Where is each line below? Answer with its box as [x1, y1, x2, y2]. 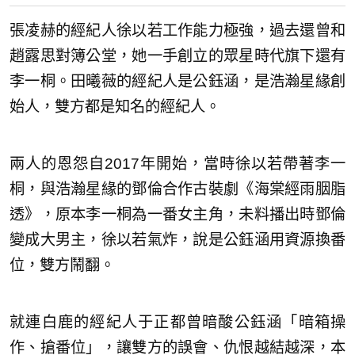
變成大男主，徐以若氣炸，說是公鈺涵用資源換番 [10, 231, 345, 248]
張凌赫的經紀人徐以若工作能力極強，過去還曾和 [10, 21, 345, 39]
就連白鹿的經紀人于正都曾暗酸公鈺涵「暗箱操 [10, 313, 345, 330]
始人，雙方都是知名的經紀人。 [10, 97, 220, 115]
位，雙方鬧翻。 [10, 256, 115, 273]
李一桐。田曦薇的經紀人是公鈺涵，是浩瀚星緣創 [10, 72, 345, 90]
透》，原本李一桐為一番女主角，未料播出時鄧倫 [10, 205, 345, 223]
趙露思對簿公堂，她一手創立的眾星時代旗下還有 [10, 47, 345, 64]
